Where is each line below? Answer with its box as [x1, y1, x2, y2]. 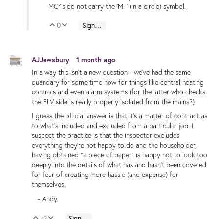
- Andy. [32, 194, 58, 203]
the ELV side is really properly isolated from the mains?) [32, 97, 195, 107]
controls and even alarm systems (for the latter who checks [32, 88, 205, 97]
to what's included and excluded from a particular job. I [32, 121, 194, 131]
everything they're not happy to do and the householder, [32, 141, 197, 150]
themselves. [32, 180, 66, 189]
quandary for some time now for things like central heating [32, 78, 204, 87]
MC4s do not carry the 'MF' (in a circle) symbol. [48, 1, 186, 11]
